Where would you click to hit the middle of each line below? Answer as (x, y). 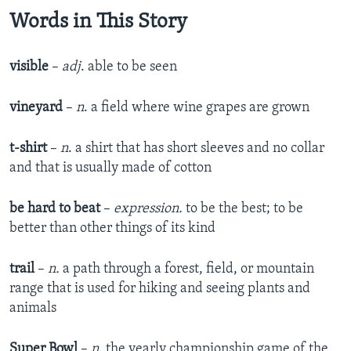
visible (31, 67)
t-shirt (28, 149)
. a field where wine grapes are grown (197, 108)
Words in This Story (98, 23)
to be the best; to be (243, 209)
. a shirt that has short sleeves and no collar (196, 149)
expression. (148, 209)
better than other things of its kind (112, 229)
